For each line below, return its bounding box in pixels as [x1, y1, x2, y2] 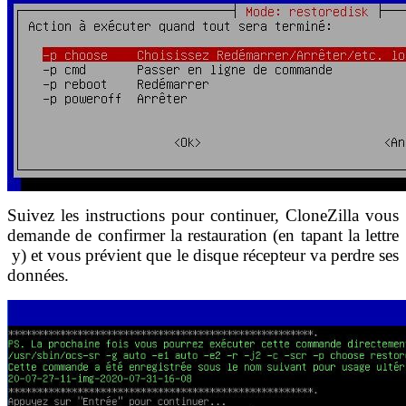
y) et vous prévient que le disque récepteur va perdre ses [7, 245, 399, 265]
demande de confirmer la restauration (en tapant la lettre [7, 225, 399, 245]
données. [7, 265, 69, 285]
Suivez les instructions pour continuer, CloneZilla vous [7, 205, 399, 225]
